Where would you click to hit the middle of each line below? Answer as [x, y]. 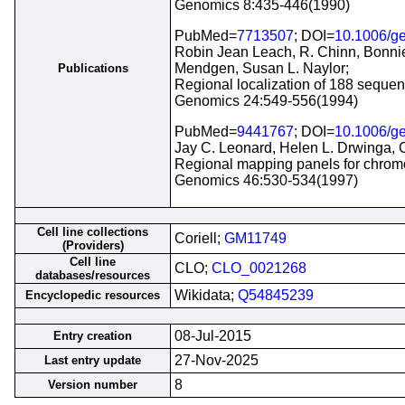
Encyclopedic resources [93, 295]
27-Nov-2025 [217, 360]
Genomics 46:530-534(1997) [266, 180]
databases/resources [93, 275]
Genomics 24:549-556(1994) [266, 101]
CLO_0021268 [259, 268]
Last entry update [93, 360]
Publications [93, 68]
